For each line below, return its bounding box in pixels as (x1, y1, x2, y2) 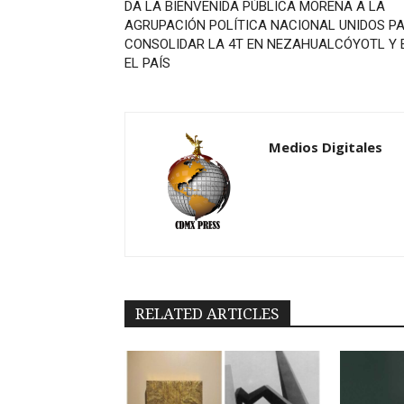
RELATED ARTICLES (135, 305, 280, 324)
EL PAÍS (124, 55, 170, 72)
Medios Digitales (269, 138, 382, 157)
